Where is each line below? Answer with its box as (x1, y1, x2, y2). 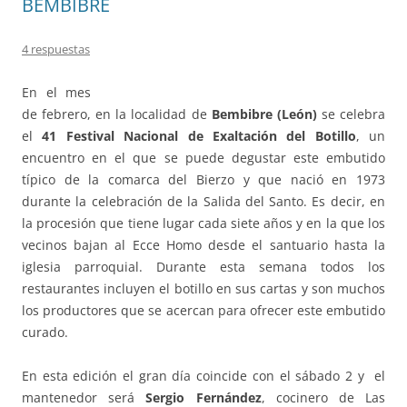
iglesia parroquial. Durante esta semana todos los (22, 258, 385, 276)
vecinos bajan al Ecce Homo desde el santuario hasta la (22, 236, 385, 254)
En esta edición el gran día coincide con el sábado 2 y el (22, 367, 385, 385)
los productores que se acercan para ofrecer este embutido (22, 302, 385, 320)
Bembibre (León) (211, 105, 317, 124)
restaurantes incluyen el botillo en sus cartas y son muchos (22, 280, 385, 298)
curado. (22, 323, 68, 342)
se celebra (316, 105, 386, 124)
